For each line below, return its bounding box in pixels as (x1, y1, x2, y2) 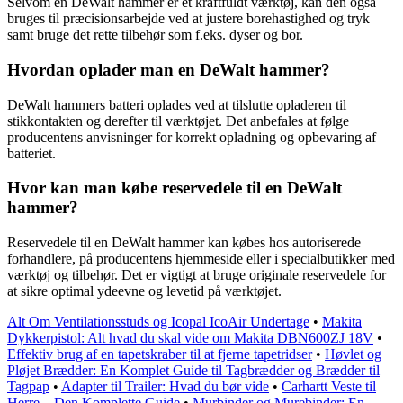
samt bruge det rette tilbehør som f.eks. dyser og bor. (7, 27, 303, 43)
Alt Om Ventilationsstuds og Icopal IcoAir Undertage (7, 314, 309, 330)
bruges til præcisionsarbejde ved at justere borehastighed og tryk (7, 11, 370, 27)
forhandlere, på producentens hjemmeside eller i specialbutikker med (7, 251, 395, 267)
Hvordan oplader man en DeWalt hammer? (7, 59, 330, 79)
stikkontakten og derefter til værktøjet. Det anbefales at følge (7, 112, 349, 129)
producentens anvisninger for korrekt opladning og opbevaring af (7, 129, 376, 145)
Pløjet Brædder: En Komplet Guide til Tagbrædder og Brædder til (7, 363, 380, 379)
